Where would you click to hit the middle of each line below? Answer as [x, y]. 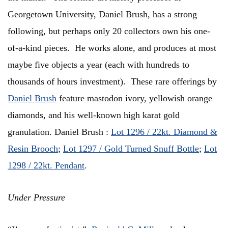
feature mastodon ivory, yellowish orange [134, 98]
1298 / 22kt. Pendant [46, 166]
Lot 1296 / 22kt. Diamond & [164, 132]
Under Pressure [36, 198]
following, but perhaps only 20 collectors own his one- [109, 31]
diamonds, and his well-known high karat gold [94, 115]
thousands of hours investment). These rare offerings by [112, 82]
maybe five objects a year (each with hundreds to [98, 65]
